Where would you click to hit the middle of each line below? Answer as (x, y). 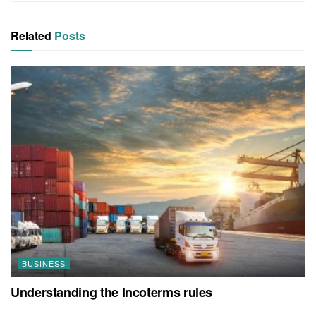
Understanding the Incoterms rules (112, 292)
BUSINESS (44, 263)
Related (31, 35)
